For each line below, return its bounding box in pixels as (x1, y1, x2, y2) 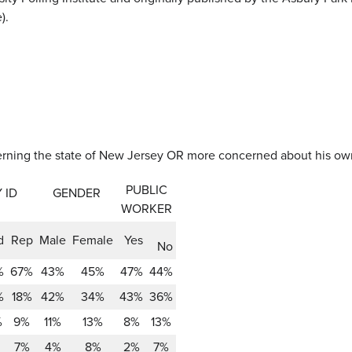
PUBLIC (125, 181, 167, 199)
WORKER (120, 200, 172, 218)
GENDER (52, 184, 101, 202)
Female (72, 231, 113, 249)
